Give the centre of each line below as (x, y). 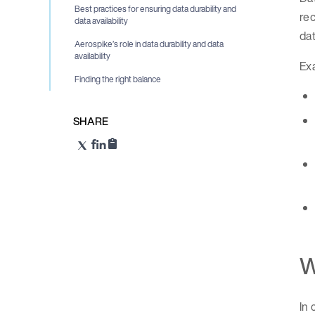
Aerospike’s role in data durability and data (149, 44)
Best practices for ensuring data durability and (155, 9)
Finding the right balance (118, 79)
